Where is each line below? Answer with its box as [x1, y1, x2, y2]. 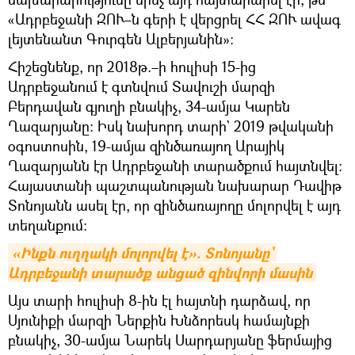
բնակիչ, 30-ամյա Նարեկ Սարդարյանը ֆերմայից [8, 330, 332, 350]
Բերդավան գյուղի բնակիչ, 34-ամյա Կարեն [8, 97, 290, 116]
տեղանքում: [8, 216, 87, 235]
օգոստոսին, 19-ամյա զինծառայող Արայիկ [8, 136, 284, 156]
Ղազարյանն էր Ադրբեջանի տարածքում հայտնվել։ [8, 156, 342, 176]
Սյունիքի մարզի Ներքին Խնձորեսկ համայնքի [8, 311, 310, 330]
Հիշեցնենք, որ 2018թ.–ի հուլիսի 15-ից [8, 57, 256, 77]
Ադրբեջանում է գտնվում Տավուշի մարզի [8, 77, 275, 97]
